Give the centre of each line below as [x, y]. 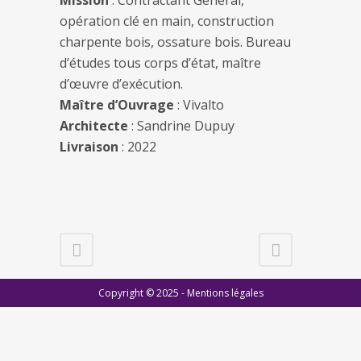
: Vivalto [199, 105]
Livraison [89, 147]
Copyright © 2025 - [142, 293]
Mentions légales [225, 293]
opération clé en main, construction [167, 21]
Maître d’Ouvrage [117, 105]
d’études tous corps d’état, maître [160, 63]
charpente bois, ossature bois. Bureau [175, 42]
